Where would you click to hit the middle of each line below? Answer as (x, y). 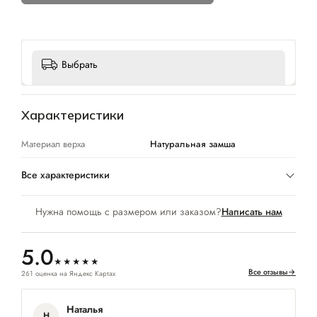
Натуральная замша (193, 144)
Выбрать (80, 64)
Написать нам (252, 211)
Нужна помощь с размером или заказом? (128, 211)
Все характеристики (65, 174)
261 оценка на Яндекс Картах (68, 273)
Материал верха (53, 144)
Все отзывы (268, 271)
